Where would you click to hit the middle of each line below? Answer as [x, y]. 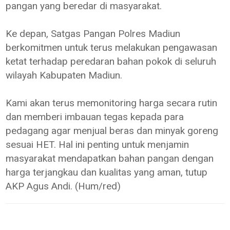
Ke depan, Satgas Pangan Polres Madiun [93, 34]
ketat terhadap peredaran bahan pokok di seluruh [111, 62]
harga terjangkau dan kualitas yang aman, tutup [107, 172]
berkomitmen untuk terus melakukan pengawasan [112, 48]
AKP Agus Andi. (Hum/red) [63, 186]
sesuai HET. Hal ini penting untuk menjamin [98, 145]
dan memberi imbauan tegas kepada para [95, 117]
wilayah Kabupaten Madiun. [64, 75]
